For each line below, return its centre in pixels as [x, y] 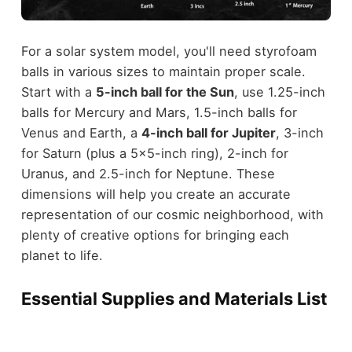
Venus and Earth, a [81, 133]
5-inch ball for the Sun [165, 92]
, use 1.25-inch [279, 92]
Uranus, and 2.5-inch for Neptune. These [148, 174]
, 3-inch [299, 133]
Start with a [58, 92]
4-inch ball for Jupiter [208, 133]
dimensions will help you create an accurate [156, 194]
